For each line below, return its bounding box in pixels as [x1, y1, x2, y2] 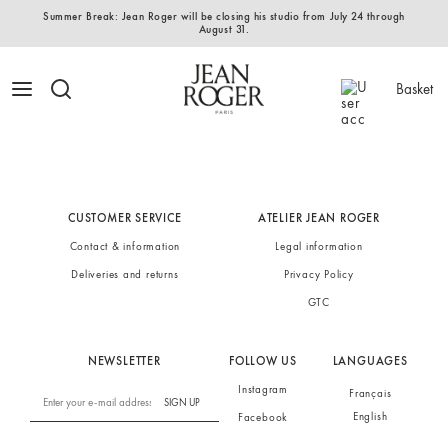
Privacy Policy [283, 267, 354, 281]
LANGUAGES [332, 353, 408, 369]
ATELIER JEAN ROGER [257, 210, 380, 226]
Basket [396, 79, 433, 99]
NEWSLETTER [87, 353, 161, 369]
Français [349, 386, 392, 400]
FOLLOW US [228, 353, 297, 369]
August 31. [198, 22, 250, 36]
